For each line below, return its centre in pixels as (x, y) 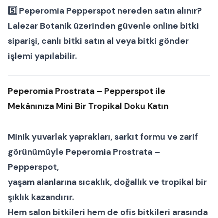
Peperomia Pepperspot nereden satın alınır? (110, 10)
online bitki (176, 26)
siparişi (23, 41)
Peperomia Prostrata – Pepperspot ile (87, 91)
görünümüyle (37, 152)
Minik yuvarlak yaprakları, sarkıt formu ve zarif (103, 136)
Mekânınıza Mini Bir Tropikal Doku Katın (88, 106)
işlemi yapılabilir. (42, 56)
